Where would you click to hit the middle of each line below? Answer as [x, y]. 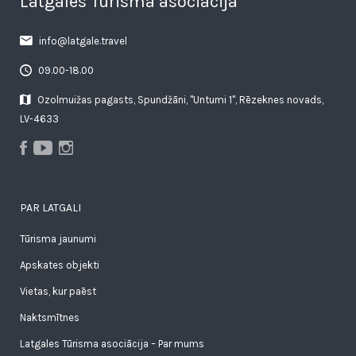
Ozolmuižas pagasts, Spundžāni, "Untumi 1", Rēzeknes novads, [180, 99]
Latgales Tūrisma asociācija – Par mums [112, 344]
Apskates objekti [60, 265]
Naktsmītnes [50, 318]
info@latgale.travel [82, 41]
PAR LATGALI [50, 208]
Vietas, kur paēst [58, 292]
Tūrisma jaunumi [58, 239]
